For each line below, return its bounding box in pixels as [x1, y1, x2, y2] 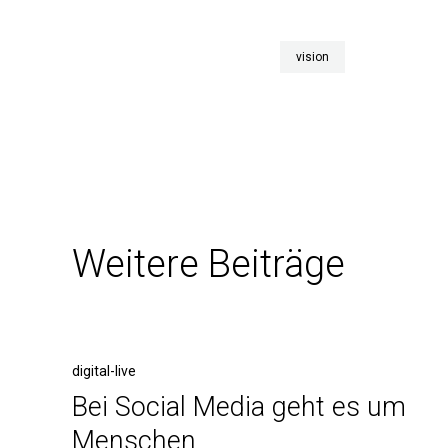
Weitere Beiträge [72, 242, 345, 286]
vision [296, 50, 329, 64]
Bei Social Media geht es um [72, 391, 406, 423]
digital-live [72, 363, 136, 379]
